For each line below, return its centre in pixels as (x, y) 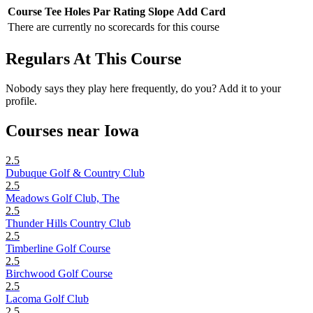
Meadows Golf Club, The (63, 198)
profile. (21, 101)
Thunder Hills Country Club (68, 223)
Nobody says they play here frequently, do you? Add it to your (143, 88)
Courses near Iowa (72, 130)
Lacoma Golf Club (47, 298)
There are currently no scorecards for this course (114, 27)
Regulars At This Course (94, 58)
